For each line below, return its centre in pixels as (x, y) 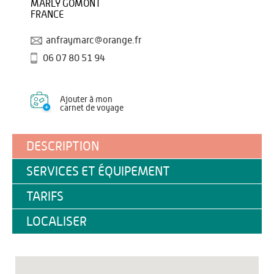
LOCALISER (57, 222)
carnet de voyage (92, 108)
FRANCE (47, 15)
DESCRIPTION (63, 146)
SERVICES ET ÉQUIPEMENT (98, 172)
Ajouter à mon (86, 100)
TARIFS (45, 197)
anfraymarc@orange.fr (94, 40)
